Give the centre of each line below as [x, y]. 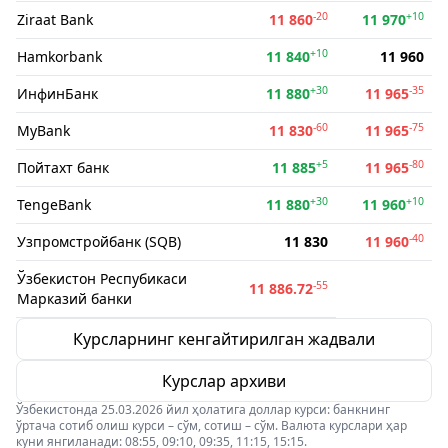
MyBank [43, 130]
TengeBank [54, 204]
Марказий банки [74, 298]
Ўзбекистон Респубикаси [102, 278]
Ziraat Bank [55, 19]
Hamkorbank [59, 56]
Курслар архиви [224, 381]
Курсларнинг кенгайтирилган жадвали [224, 339]
